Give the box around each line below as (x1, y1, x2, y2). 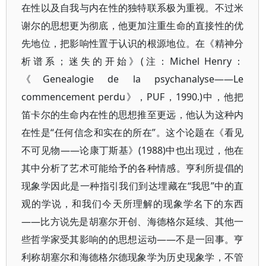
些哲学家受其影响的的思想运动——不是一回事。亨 (21, 233, 244, 246)
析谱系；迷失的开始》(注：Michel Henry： (21, 55, 244, 68)
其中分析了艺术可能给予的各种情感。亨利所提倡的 (21, 161, 244, 175)
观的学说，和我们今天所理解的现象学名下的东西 (21, 197, 244, 210)
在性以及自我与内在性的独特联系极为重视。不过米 (21, 1, 244, 14)
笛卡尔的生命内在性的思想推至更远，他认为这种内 (21, 108, 244, 121)
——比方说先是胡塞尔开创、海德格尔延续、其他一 (21, 215, 244, 228)
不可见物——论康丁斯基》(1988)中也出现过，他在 (21, 144, 244, 157)
